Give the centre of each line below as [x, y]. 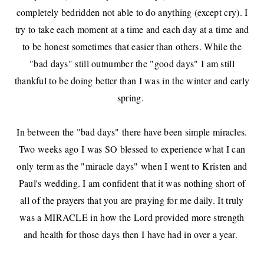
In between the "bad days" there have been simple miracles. [132, 132]
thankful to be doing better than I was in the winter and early [132, 81]
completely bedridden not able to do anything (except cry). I [132, 12]
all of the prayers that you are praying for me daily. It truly [132, 200]
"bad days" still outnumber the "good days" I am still [132, 64]
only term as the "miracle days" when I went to [110, 166]
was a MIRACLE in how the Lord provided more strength [132, 217]
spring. [132, 98]
